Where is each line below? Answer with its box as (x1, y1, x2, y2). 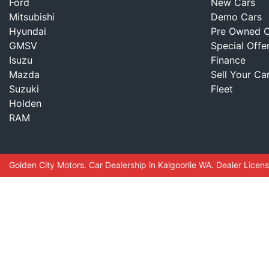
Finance (211, 54, 246, 66)
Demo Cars (211, 11, 262, 23)
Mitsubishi (9, 11, 55, 23)
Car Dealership (89, 160, 147, 170)
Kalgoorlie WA (158, 160, 211, 170)
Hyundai (9, 25, 46, 37)
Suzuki (9, 83, 39, 95)
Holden (9, 97, 41, 109)
